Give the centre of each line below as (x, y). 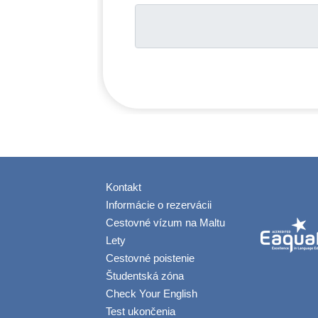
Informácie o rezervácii (159, 205)
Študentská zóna (145, 276)
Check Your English (152, 294)
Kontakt (124, 187)
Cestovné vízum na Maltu (165, 223)
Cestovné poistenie (150, 258)
